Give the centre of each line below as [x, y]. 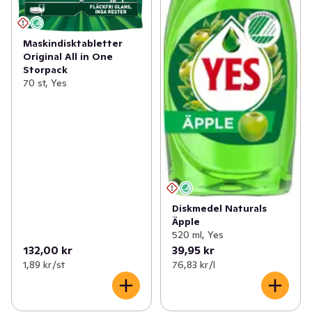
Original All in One [68, 57]
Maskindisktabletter [73, 44]
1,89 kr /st [44, 265]
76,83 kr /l [193, 265]
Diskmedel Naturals [219, 209]
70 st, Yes [45, 83]
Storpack [45, 70]
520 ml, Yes [197, 235]
